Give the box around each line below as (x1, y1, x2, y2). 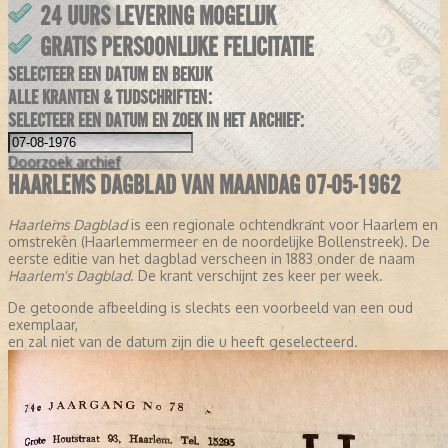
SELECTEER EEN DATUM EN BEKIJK (8, 63, 212, 87)
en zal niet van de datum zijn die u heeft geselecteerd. (8, 333, 358, 351)
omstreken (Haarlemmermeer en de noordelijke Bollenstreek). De (8, 233, 430, 251)
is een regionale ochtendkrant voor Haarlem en (127, 216, 438, 234)
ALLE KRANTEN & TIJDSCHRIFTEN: (8, 86, 212, 110)
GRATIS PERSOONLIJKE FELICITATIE (40, 32, 314, 64)
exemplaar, (8, 316, 78, 334)
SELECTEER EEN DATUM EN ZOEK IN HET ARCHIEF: (8, 109, 304, 133)
